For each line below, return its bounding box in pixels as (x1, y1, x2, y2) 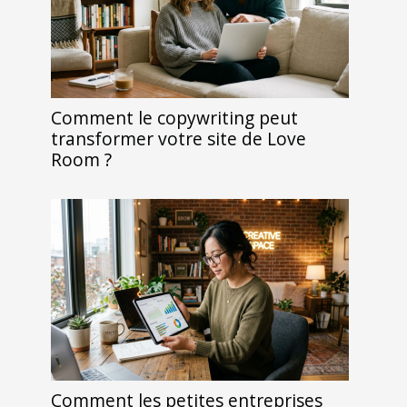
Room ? (51, 146, 112, 172)
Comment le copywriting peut (51, 104, 298, 130)
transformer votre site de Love (51, 125, 306, 151)
